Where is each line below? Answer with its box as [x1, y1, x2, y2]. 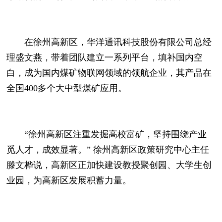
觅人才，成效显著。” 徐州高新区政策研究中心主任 [6, 145, 210, 155]
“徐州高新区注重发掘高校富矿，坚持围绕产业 [6, 129, 207, 140]
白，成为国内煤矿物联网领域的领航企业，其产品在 [6, 67, 212, 78]
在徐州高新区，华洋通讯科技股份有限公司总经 [6, 37, 212, 47]
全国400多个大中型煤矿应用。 [6, 83, 127, 93]
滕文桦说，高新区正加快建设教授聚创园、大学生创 [6, 160, 212, 170]
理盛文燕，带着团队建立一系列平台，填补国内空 [6, 52, 203, 62]
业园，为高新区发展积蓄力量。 [6, 175, 132, 186]
